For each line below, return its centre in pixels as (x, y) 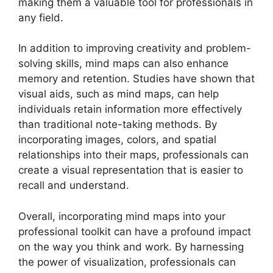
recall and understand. (74, 186)
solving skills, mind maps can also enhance (123, 64)
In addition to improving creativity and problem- (135, 48)
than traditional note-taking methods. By (118, 125)
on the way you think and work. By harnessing (131, 246)
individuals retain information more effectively (130, 109)
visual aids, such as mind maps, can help (119, 94)
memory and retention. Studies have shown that (136, 79)
